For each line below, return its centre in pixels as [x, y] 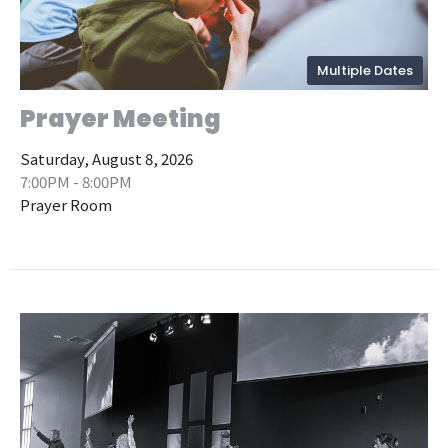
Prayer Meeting [120, 119]
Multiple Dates [365, 71]
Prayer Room [66, 205]
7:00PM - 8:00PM [76, 182]
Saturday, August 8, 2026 [106, 159]
